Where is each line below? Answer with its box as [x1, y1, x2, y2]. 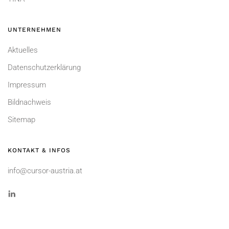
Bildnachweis [8, 98, 51, 107]
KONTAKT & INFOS [8, 147, 71, 154]
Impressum [8, 80, 46, 90]
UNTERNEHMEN [8, 26, 61, 34]
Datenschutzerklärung [8, 63, 81, 73]
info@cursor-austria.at [8, 166, 82, 176]
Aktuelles [8, 45, 38, 55]
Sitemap [8, 115, 35, 125]
